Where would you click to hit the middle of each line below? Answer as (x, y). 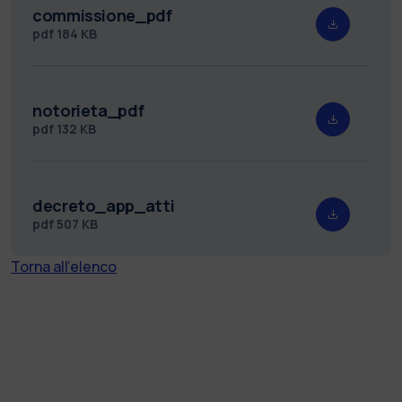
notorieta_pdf (88, 110)
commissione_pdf (102, 15)
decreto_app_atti (104, 205)
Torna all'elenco (64, 266)
